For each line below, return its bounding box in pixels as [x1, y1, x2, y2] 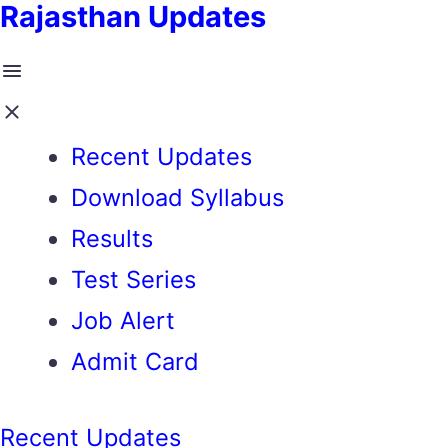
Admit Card [70, 347, 199, 376]
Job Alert [70, 306, 175, 335]
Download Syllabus [70, 183, 284, 212]
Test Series [70, 265, 196, 294]
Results [70, 224, 153, 253]
